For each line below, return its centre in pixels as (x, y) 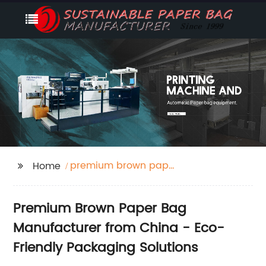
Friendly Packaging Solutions (106, 248)
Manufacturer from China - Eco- (119, 228)
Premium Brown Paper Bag (100, 209)
